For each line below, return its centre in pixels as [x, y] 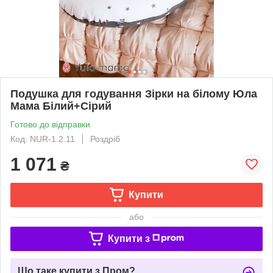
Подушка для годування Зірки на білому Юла [134, 94]
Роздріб [105, 139]
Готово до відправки [50, 124]
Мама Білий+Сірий [61, 106]
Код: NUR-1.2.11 [43, 139]
